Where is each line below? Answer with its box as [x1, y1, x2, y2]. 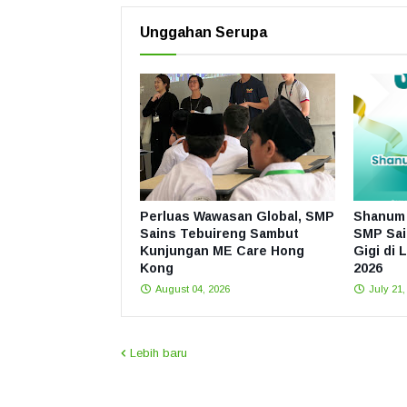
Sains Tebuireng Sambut [140, 226, 299, 241]
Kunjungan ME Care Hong [140, 243, 304, 258]
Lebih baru [130, 346, 187, 360]
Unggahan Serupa [140, 25, 267, 40]
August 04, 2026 [155, 283, 230, 294]
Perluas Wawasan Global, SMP [140, 209, 334, 223]
